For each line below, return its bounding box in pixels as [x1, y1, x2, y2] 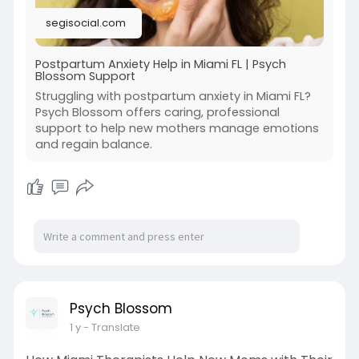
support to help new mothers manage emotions [34, 120, 319, 137]
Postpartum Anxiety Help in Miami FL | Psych [34, 56, 286, 73]
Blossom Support [34, 68, 135, 85]
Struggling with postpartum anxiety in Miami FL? [34, 88, 311, 105]
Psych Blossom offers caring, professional [34, 104, 280, 121]
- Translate [83, 320, 140, 336]
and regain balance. [34, 136, 152, 153]
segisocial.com [45, 15, 126, 31]
